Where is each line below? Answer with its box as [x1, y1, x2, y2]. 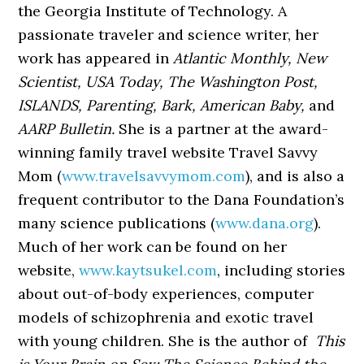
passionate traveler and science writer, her [18, 25, 319, 44]
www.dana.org [215, 214, 314, 232]
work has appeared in [18, 49, 174, 67]
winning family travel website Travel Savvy [18, 143, 318, 162]
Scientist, [18, 72, 82, 91]
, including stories [217, 261, 346, 279]
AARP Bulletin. [18, 119, 115, 138]
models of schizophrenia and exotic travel [18, 308, 314, 327]
